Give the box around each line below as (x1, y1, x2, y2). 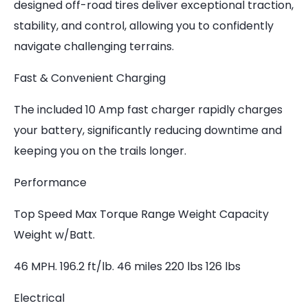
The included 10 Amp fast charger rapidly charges (14, 102, 283, 118)
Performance (14, 175, 87, 190)
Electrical (14, 290, 65, 306)
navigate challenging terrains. (14, 38, 174, 54)
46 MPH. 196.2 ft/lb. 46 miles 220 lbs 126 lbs (14, 258, 241, 274)
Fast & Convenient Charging (14, 70, 166, 86)
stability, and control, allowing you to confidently (14, 18, 274, 34)
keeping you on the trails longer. (14, 143, 186, 159)
